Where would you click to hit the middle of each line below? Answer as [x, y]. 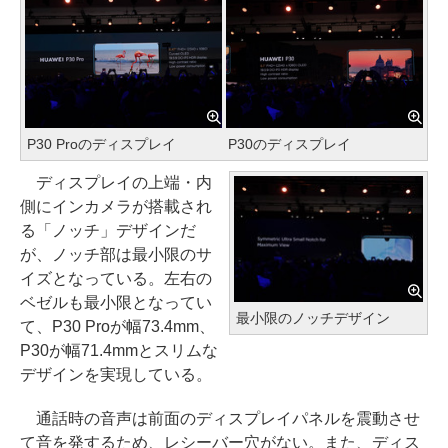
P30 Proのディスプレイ [101, 143]
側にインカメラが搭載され [116, 206]
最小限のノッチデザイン [313, 317]
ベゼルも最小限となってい [116, 302]
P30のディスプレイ [289, 143]
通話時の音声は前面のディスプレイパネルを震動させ [220, 418]
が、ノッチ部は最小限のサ [116, 254]
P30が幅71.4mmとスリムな [119, 350]
